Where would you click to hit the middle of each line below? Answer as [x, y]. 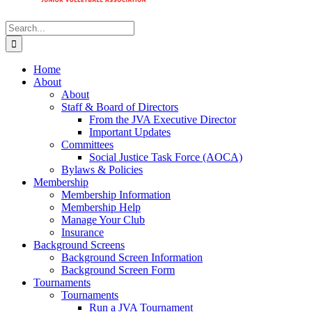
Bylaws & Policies [102, 170]
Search [20, 26]
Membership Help [101, 207]
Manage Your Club [103, 220]
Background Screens [79, 245]
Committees [87, 145]
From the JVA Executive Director [163, 119]
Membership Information [116, 195]
